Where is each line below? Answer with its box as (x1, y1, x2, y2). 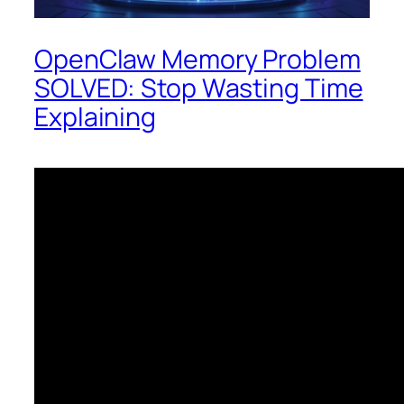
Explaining (34, 98, 156, 134)
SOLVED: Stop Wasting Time (34, 69, 363, 106)
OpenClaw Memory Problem (34, 41, 361, 77)
